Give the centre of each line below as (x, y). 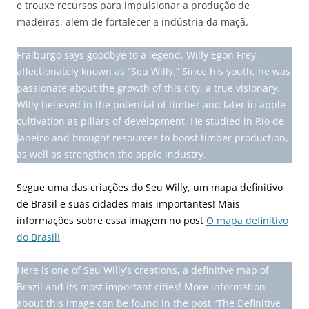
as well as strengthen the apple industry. (111, 154)
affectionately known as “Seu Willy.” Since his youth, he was (153, 72)
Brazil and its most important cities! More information (141, 287)
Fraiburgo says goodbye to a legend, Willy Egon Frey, (138, 55)
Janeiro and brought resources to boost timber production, (152, 138)
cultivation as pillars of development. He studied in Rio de (150, 121)
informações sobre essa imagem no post (111, 221)
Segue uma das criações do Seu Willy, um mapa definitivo (150, 188)
